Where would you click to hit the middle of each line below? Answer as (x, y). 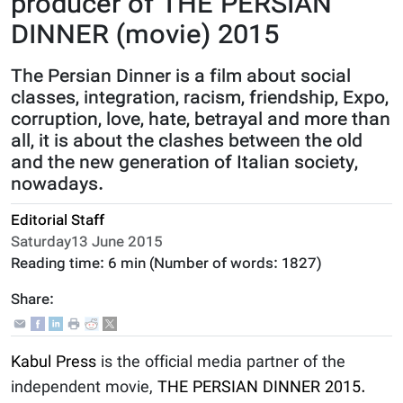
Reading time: (59, 265)
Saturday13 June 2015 (87, 243)
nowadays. (57, 185)
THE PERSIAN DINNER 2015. (262, 388)
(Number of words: (214, 265)
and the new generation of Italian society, (184, 164)
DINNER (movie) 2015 (145, 37)
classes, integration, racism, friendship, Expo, (200, 99)
